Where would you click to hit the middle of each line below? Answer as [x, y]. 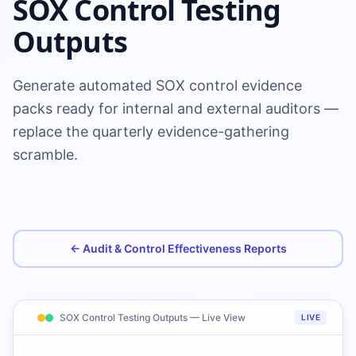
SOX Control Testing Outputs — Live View [153, 317]
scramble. [45, 155]
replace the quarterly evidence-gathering [151, 132]
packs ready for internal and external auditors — [176, 108]
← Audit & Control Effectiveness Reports [178, 248]
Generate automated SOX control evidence [157, 85]
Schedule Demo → [178, 210]
